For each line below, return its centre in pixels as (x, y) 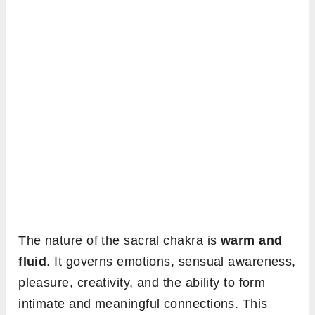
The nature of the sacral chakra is (120, 241)
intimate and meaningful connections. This (143, 304)
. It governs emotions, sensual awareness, (171, 262)
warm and (251, 241)
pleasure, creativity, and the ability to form (142, 283)
